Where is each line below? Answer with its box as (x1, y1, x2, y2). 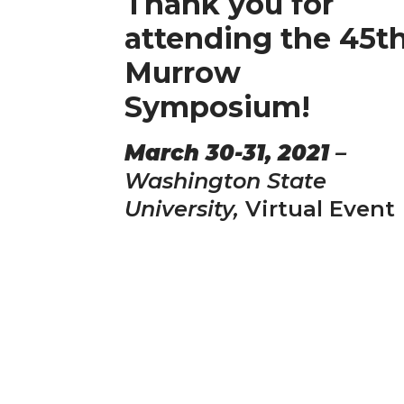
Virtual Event (245, 196, 395, 222)
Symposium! (124, 89, 310, 124)
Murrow (124, 55, 241, 90)
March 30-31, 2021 (124, 140, 329, 166)
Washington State (124, 168, 326, 194)
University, (124, 196, 245, 222)
